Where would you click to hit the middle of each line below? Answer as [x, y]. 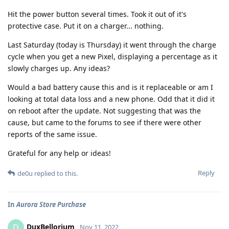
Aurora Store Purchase [51, 204]
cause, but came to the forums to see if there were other [105, 122]
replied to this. [55, 173]
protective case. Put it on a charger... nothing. [86, 26]
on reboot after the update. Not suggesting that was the [104, 111]
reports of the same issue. [52, 134]
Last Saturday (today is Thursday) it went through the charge [112, 45]
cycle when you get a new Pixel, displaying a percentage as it [112, 56]
